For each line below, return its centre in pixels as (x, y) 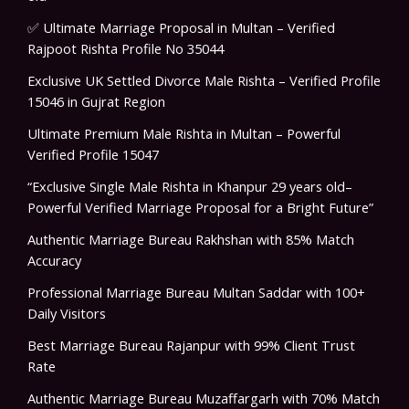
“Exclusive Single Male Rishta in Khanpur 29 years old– (190, 187)
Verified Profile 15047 (93, 155)
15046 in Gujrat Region (96, 102)
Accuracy (54, 261)
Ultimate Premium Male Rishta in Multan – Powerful (184, 134)
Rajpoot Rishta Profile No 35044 (126, 49)
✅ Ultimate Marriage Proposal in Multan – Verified (181, 28)
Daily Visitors (67, 314)
